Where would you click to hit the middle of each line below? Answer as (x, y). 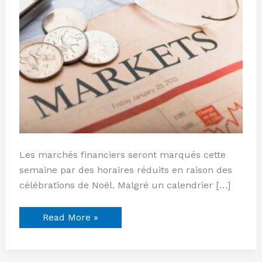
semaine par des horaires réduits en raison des (125, 170)
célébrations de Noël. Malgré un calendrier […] (125, 185)
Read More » (70, 217)
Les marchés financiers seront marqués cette (122, 154)
